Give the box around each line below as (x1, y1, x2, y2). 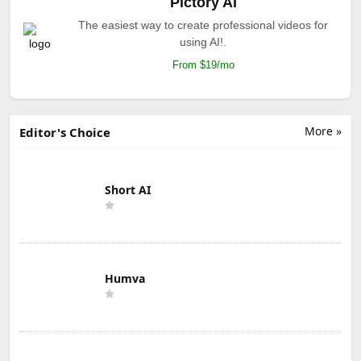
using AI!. (180, 35, 226, 48)
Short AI (105, 181, 151, 197)
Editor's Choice (19, 123, 110, 140)
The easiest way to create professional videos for (78, 18, 328, 31)
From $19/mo (172, 58, 234, 71)
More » (305, 122, 342, 139)
